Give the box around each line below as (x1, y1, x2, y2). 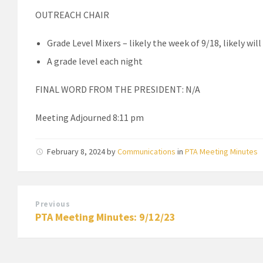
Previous (35, 198, 70, 209)
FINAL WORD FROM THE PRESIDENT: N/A (35, 83, 200, 95)
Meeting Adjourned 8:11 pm (35, 111, 144, 123)
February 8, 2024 (47, 146, 107, 157)
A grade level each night (47, 55, 143, 67)
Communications (117, 146, 176, 157)
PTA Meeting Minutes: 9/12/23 (35, 210, 176, 224)
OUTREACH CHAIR (35, 8, 109, 21)
